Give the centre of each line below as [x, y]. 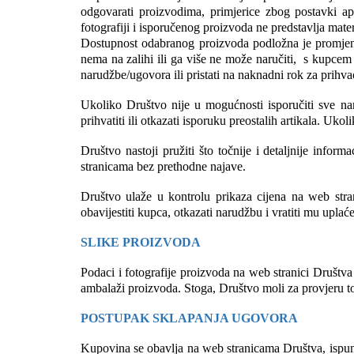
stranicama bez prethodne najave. [163, 166]
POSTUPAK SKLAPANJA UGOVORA [189, 318]
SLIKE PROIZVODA [141, 242]
